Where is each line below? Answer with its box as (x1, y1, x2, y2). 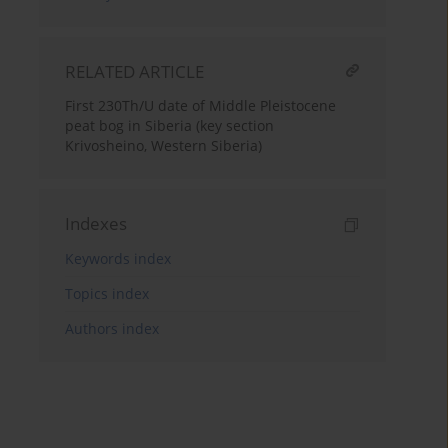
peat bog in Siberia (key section (65, 116, 275, 136)
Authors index (65, 319, 160, 339)
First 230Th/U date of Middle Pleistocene (65, 96, 337, 116)
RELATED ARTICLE (65, 60, 205, 84)
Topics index (65, 284, 150, 304)
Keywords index (65, 249, 172, 269)
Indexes (65, 212, 128, 236)
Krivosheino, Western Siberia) (65, 136, 263, 156)
